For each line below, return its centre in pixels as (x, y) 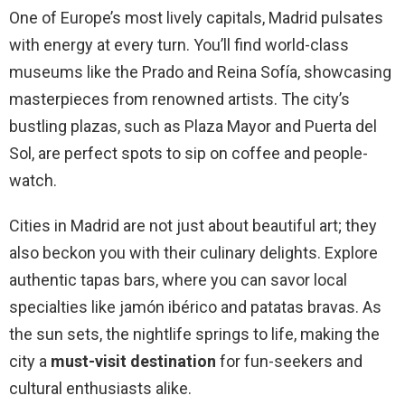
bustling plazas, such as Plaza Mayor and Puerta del (193, 127)
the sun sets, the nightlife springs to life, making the (194, 334)
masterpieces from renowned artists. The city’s (179, 99)
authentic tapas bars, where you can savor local (178, 280)
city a (30, 362)
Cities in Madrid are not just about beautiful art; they (193, 226)
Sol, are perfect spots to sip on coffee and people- (188, 154)
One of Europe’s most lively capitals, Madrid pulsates (196, 18)
